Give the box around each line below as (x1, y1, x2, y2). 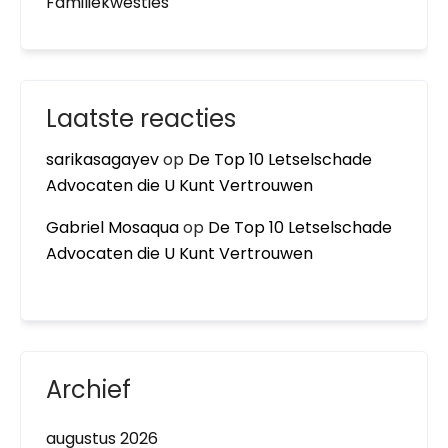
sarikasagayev (46, 148, 159, 171)
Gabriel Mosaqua (46, 216, 179, 239)
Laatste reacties (46, 102, 236, 135)
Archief (46, 373, 131, 406)
